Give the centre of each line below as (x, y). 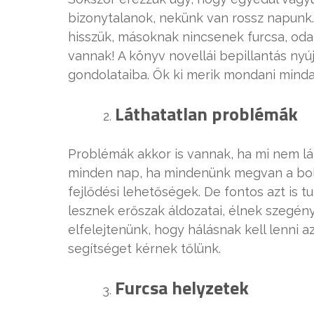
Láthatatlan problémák (206, 114)
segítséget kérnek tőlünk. (144, 248)
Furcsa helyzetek (182, 287)
